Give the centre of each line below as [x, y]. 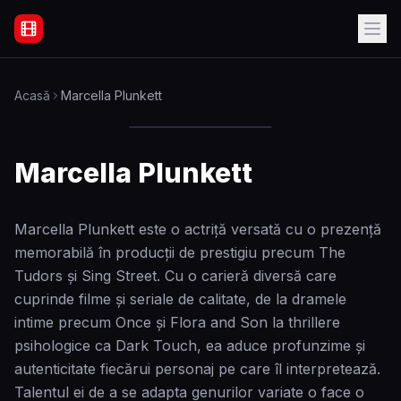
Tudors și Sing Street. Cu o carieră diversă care [175, 276]
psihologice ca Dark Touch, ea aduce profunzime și [190, 346]
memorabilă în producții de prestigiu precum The [180, 252]
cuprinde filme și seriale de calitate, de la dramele [180, 299]
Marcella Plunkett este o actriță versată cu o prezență [198, 229]
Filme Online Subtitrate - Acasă [119, 38]
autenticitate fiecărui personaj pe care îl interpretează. [197, 369]
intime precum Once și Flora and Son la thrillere [177, 322]
